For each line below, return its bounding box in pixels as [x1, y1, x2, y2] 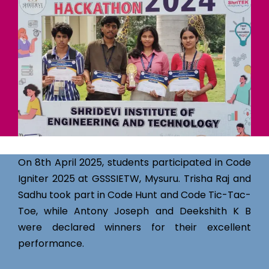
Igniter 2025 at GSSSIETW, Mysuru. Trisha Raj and [18, 171, 251, 186]
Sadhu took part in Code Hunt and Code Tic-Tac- [18, 187, 251, 202]
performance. [18, 236, 84, 250]
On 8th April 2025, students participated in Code [18, 155, 251, 169]
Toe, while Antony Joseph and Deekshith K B [18, 204, 251, 218]
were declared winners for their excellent [18, 220, 251, 234]
